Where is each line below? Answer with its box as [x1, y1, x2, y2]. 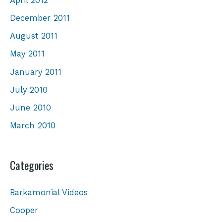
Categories [10, 156, 54, 173]
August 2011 [10, 31, 57, 41]
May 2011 [10, 49, 45, 59]
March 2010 [10, 120, 55, 130]
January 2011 [10, 67, 61, 77]
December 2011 [10, 13, 70, 23]
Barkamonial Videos [10, 187, 88, 197]
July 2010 [10, 85, 48, 95]
